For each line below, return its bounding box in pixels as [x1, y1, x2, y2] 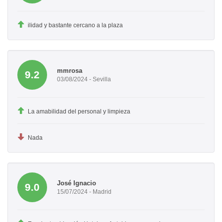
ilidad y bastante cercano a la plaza [28, 22, 123, 29]
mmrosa [57, 66, 82, 74]
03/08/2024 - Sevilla [57, 75, 111, 83]
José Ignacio [57, 179, 96, 187]
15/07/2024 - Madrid [57, 188, 111, 195]
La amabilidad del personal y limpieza [28, 108, 130, 115]
